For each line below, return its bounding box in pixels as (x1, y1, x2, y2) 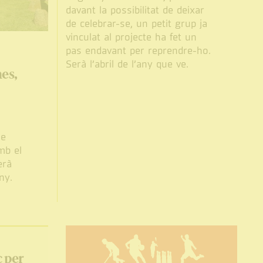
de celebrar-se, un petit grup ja (66, 17, 208, 31)
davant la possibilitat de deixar (66, 4, 205, 17)
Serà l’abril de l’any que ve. (66, 58, 189, 71)
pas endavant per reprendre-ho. (66, 44, 211, 58)
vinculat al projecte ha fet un (66, 31, 197, 44)
